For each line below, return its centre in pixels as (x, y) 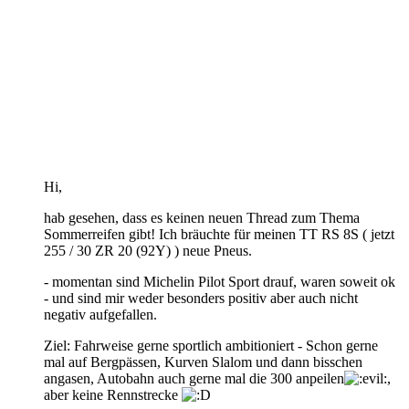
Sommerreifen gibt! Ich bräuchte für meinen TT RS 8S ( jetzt (219, 234)
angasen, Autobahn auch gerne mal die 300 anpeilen (194, 378)
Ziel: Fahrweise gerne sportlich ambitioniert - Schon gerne (211, 345)
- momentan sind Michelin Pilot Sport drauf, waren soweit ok (220, 281)
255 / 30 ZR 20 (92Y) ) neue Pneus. (148, 250)
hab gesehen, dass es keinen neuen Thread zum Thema (202, 217)
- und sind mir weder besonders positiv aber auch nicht (201, 298)
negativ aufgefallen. (100, 314)
